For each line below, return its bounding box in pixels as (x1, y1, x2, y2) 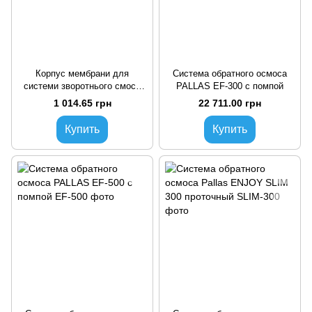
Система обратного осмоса (173, 68, 287, 79)
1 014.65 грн (53, 97, 111, 109)
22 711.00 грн (198, 97, 261, 109)
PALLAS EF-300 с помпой (176, 81, 283, 91)
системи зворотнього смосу (24, 81, 141, 91)
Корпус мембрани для (36, 68, 129, 79)
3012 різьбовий (51, 93, 114, 104)
